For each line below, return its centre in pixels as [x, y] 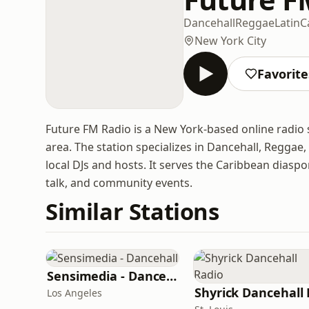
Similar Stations [132, 211]
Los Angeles [74, 293]
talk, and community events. [119, 183]
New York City [230, 40]
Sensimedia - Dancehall [172, 276]
